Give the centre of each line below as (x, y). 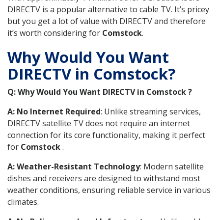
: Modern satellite (172, 166)
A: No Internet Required (54, 111)
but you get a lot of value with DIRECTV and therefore (107, 21)
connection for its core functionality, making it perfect (106, 135)
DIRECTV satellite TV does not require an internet (99, 123)
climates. (23, 202)
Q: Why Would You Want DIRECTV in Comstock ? (100, 92)
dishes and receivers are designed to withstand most (104, 178)
